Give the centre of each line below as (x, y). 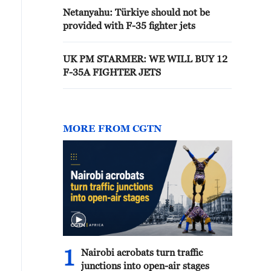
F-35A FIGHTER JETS (112, 72)
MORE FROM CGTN (112, 128)
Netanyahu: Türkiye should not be (136, 12)
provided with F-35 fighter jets (129, 25)
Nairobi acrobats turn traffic (142, 252)
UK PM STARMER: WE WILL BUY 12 (145, 59)
